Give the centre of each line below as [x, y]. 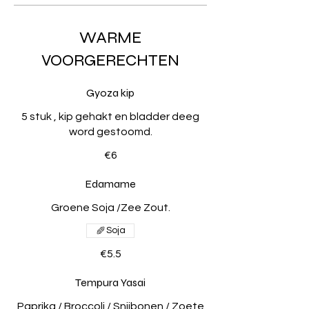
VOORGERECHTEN [110, 60]
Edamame [110, 183]
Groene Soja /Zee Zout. [110, 207]
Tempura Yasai [110, 282]
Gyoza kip [110, 92]
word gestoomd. [110, 131]
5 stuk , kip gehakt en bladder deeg [110, 116]
